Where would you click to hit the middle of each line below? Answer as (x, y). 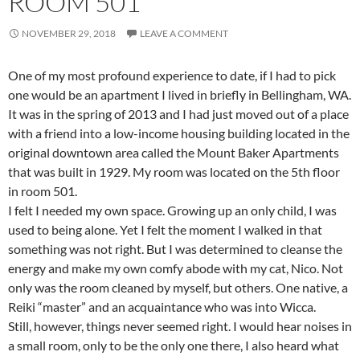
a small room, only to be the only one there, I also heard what (174, 345)
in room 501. (43, 191)
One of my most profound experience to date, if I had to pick (172, 75)
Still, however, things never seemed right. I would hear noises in (180, 326)
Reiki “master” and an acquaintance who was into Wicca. (162, 307)
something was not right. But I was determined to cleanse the (175, 249)
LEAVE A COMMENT (184, 33)
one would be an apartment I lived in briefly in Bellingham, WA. (180, 94)
